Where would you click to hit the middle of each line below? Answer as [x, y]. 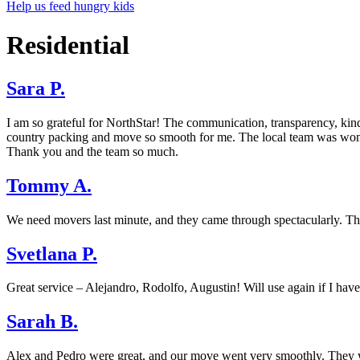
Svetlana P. [52, 254]
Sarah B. [42, 322]
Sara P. [36, 88]
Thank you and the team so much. [92, 151]
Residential [68, 45]
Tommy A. [49, 185]
